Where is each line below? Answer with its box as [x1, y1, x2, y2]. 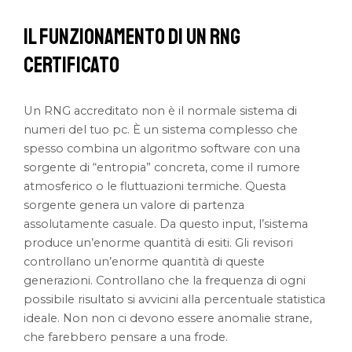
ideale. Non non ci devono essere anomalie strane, [24, 311, 313, 326]
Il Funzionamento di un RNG [24, 23, 241, 51]
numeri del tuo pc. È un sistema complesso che [24, 123, 299, 137]
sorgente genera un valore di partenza [24, 198, 245, 213]
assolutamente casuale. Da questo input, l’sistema [24, 217, 309, 232]
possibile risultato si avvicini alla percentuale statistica [24, 292, 326, 307]
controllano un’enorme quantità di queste [24, 255, 266, 269]
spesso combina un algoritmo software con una [24, 141, 301, 156]
